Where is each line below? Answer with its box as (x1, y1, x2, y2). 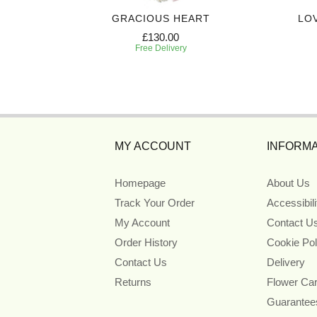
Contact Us (115, 256, 167, 269)
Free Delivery (134, 43, 187, 54)
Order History (115, 236, 178, 249)
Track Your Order (115, 197, 195, 209)
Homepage (115, 177, 166, 190)
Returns (115, 276, 151, 289)
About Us (266, 177, 310, 190)
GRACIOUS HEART (111, 13, 210, 25)
